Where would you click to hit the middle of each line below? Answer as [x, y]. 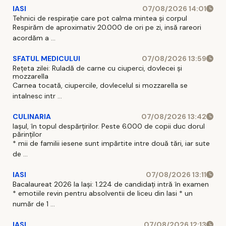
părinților [27, 134]
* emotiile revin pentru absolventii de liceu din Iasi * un [103, 193]
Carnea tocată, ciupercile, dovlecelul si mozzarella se [100, 85]
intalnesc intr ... [37, 96]
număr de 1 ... [34, 204]
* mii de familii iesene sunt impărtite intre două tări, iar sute [111, 143]
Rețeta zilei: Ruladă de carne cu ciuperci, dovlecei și [97, 68]
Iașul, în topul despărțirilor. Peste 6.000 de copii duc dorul [109, 126]
